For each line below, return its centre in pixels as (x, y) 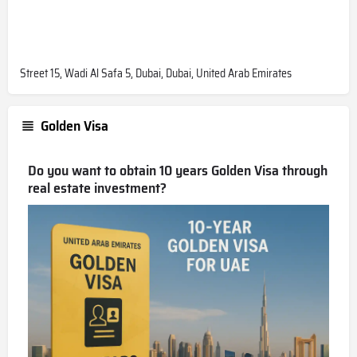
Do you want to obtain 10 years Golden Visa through (178, 171)
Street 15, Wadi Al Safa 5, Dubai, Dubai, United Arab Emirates (156, 74)
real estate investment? (97, 188)
